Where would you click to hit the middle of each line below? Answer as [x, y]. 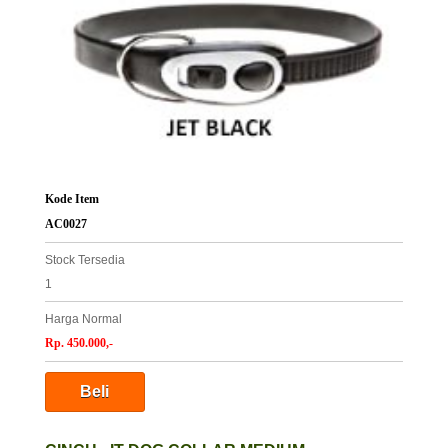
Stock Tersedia [84, 260]
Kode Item [71, 199]
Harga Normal [83, 319]
